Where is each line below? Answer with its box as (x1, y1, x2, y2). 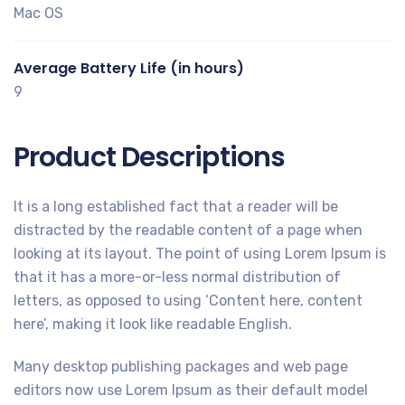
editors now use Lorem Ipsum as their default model (14, 381, 368, 399)
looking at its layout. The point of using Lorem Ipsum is (14, 244, 386, 262)
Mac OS (14, 4, 63, 22)
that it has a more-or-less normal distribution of (14, 268, 341, 286)
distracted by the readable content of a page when (14, 221, 363, 239)
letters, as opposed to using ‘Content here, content (14, 291, 363, 309)
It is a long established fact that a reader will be (14, 197, 338, 215)
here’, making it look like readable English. (14, 315, 292, 333)
